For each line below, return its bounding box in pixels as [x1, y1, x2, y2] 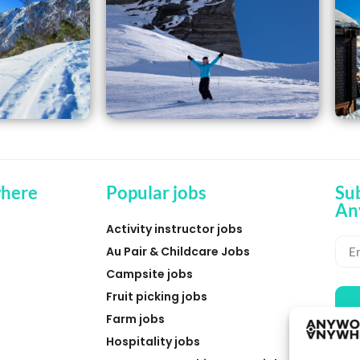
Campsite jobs [106, 266, 193, 283]
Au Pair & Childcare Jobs [106, 243, 250, 260]
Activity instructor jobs [106, 221, 243, 238]
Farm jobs [106, 311, 165, 328]
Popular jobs [106, 182, 207, 204]
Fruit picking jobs [106, 288, 207, 305]
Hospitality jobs [106, 333, 200, 350]
